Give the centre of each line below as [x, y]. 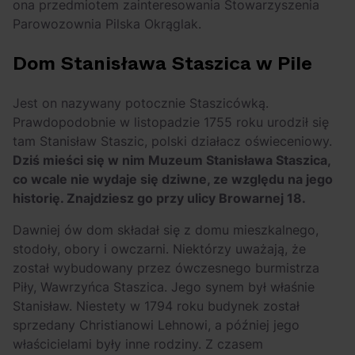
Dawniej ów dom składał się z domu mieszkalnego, [166, 229]
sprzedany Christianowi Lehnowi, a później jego [156, 324]
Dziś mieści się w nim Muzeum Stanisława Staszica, [172, 160]
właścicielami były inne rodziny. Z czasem [138, 344]
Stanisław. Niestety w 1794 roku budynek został [156, 305]
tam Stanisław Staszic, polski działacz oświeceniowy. [172, 141]
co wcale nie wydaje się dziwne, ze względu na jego [173, 179]
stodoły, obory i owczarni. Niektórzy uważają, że [159, 248]
